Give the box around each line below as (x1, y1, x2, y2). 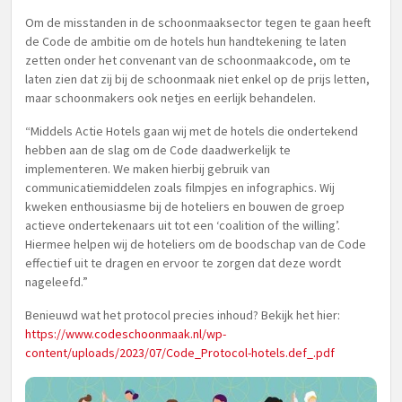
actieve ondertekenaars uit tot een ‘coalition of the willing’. (25, 217, 340, 233)
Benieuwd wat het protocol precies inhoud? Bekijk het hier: (25, 307, 340, 323)
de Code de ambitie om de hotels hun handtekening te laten (25, 33, 346, 49)
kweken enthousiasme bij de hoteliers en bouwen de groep (25, 198, 345, 214)
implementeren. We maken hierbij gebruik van (25, 161, 270, 177)
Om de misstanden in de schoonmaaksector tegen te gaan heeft (25, 14, 371, 31)
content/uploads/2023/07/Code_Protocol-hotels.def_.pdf (25, 345, 335, 361)
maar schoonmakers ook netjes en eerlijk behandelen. (25, 90, 316, 106)
